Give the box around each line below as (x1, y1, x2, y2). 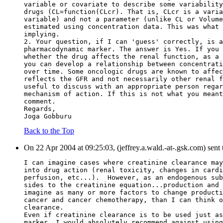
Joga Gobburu (24, 112, 72, 120)
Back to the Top (24, 126, 74, 135)
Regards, (24, 105, 56, 113)
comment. (24, 98, 56, 106)
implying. (24, 30, 60, 38)
